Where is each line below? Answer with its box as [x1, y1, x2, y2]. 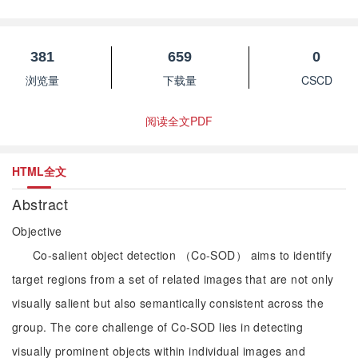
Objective [12, 223, 62, 239]
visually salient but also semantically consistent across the [12, 295, 324, 311]
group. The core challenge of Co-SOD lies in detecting [12, 319, 304, 335]
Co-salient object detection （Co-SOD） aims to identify [33, 247, 332, 263]
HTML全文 [12, 163, 66, 179]
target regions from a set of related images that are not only [12, 271, 334, 287]
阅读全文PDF [145, 113, 213, 129]
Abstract [12, 193, 73, 214]
